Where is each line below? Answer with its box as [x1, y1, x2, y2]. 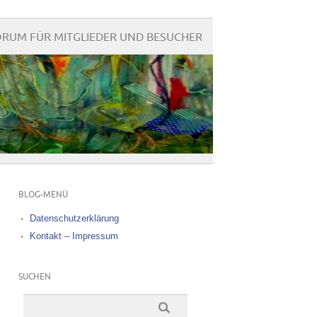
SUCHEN [18, 272, 51, 282]
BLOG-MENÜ [18, 190, 68, 200]
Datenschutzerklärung [29, 213, 119, 224]
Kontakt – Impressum [29, 231, 118, 241]
